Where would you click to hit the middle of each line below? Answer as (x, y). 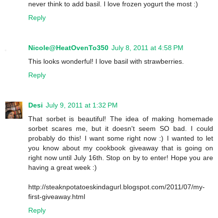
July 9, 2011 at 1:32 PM (82, 105)
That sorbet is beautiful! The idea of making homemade (121, 118)
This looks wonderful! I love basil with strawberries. (106, 61)
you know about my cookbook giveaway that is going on (121, 148)
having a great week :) (63, 167)
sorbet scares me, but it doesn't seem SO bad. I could (121, 128)
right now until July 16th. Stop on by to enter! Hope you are (121, 157)
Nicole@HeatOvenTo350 (68, 47)
